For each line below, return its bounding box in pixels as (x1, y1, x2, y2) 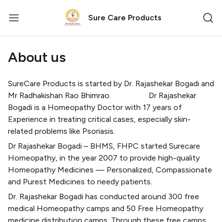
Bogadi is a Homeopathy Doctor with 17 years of (8, 103, 182, 112)
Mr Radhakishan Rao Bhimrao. (8, 91, 113, 100)
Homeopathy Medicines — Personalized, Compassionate (8, 165, 212, 174)
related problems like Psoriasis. (8, 126, 115, 136)
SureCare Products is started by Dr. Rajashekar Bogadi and (8, 79, 214, 88)
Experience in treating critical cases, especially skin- (8, 114, 191, 124)
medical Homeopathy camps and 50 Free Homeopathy (8, 204, 203, 213)
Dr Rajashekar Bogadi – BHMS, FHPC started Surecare (8, 141, 200, 151)
